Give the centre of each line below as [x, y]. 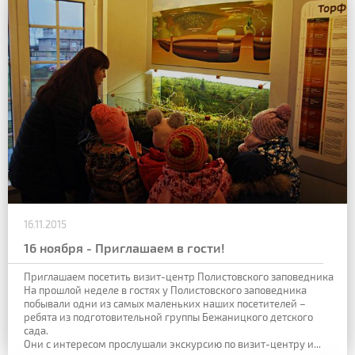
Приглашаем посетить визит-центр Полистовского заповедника [179, 277]
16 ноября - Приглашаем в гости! [124, 248]
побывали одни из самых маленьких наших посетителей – [165, 304]
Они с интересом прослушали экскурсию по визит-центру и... [172, 344]
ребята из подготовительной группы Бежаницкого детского [168, 317]
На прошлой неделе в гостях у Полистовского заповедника [165, 290]
